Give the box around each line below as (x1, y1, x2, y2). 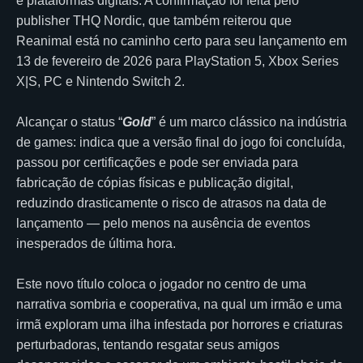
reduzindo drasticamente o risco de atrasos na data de (16, 195, 327, 210)
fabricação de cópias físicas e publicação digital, (16, 175, 293, 190)
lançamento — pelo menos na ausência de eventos (16, 216, 310, 230)
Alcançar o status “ (16, 114, 122, 129)
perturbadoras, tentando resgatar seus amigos (16, 337, 280, 352)
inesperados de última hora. (16, 236, 179, 250)
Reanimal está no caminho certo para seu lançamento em (16, 33, 347, 48)
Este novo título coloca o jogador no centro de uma (16, 276, 306, 291)
